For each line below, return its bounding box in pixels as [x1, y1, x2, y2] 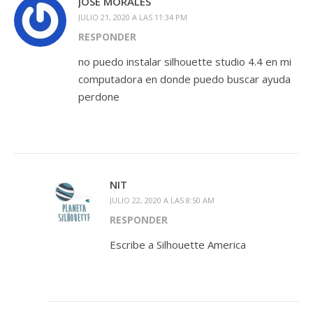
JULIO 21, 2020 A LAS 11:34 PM [78, 12, 187, 23]
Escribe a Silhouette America [110, 238, 246, 252]
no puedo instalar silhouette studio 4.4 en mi [78, 54, 291, 69]
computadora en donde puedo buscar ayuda [78, 72, 291, 87]
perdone [78, 89, 119, 104]
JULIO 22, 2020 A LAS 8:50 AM [110, 195, 214, 206]
